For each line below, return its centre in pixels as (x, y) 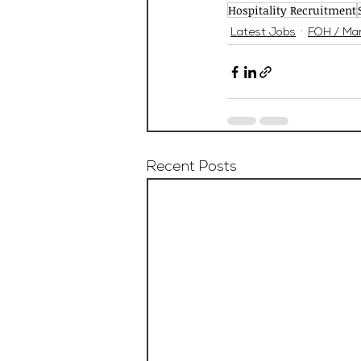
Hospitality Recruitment (292, 10)
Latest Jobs (263, 32)
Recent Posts (192, 167)
